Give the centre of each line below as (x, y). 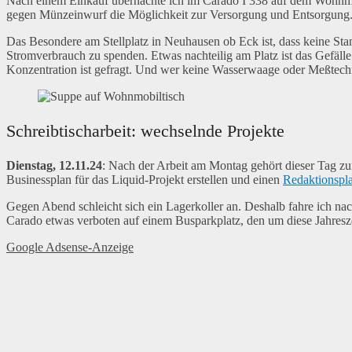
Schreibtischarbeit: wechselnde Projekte (145, 131)
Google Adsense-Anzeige (70, 247)
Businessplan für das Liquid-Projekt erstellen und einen (145, 180)
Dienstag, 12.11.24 (54, 166)
